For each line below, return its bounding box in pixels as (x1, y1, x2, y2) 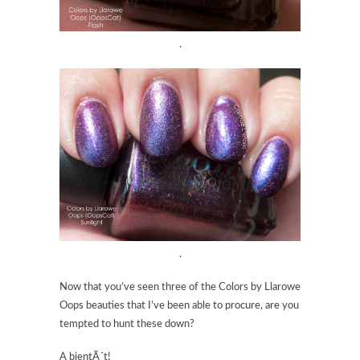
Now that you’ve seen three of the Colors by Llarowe (59, 281, 301, 292)
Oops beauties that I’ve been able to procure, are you (59, 300, 299, 311)
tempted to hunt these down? (59, 318, 194, 329)
